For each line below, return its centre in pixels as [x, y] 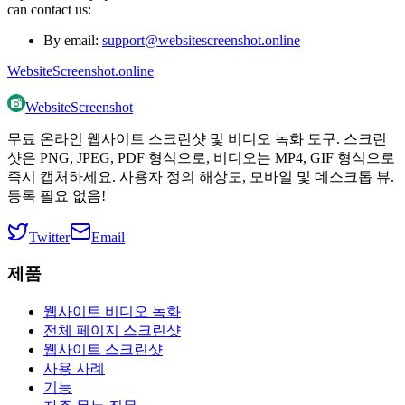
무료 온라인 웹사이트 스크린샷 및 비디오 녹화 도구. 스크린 [197, 138]
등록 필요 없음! [57, 195]
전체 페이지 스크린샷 [112, 330]
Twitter [49, 237]
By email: [73, 40]
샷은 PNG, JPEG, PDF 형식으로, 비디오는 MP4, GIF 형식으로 [201, 157]
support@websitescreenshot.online [201, 40]
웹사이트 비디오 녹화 [112, 311]
